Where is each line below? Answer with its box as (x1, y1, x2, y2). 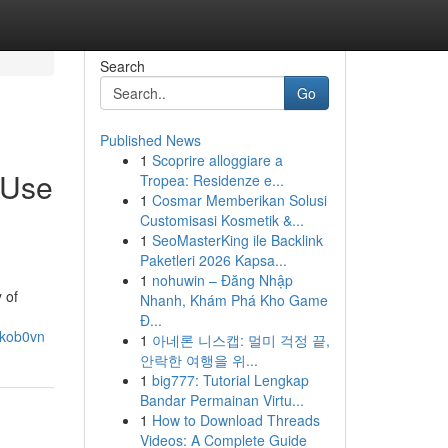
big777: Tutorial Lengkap (151, 370, 309, 390)
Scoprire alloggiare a (151, 150, 283, 170)
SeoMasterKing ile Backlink (151, 230, 323, 250)
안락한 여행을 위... (139, 350, 258, 370)
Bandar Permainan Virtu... (139, 390, 304, 410)
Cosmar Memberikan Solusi (151, 190, 327, 210)
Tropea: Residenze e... (139, 170, 284, 190)
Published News (99, 130, 201, 150)
